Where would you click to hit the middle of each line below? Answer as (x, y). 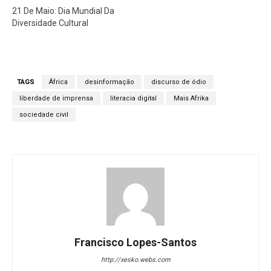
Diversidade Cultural (50, 23)
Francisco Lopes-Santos (135, 243)
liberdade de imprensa (56, 99)
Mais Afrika (191, 99)
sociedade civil (44, 115)
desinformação (109, 82)
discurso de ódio (179, 82)
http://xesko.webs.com (135, 260)
